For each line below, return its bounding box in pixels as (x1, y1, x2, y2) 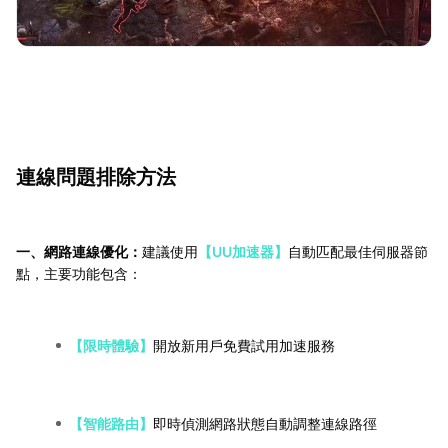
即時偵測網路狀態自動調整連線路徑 (153, 415, 377, 433)
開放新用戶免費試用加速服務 (153, 337, 335, 355)
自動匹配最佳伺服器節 (288, 243, 428, 261)
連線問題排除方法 (16, 165, 176, 190)
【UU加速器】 (198, 243, 288, 261)
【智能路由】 (69, 415, 153, 433)
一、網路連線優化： (16, 243, 142, 261)
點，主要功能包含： (16, 265, 142, 283)
